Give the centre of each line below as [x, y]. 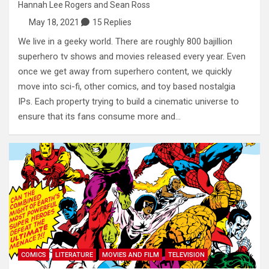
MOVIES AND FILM [131, 255]
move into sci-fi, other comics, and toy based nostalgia [127, 87]
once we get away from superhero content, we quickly [125, 72]
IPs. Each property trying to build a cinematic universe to [128, 102]
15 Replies [112, 23]
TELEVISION [186, 255]
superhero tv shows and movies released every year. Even [132, 57]
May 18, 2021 [54, 23]
